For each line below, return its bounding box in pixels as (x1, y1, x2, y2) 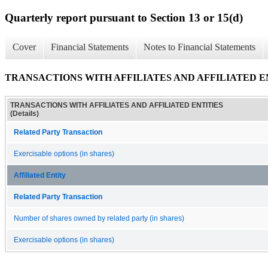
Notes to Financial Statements (144, 42, 255, 53)
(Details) (10, 109, 39, 118)
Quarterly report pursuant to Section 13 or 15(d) (5, 11, 243, 24)
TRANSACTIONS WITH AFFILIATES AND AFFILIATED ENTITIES (10, 100, 223, 109)
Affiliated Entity (14, 171, 66, 179)
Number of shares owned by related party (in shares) (14, 214, 184, 222)
